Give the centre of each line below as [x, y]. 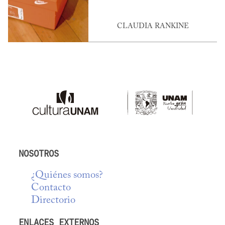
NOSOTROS [39, 154]
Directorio [53, 200]
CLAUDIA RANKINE [153, 26]
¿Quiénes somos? [67, 175]
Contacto [51, 188]
